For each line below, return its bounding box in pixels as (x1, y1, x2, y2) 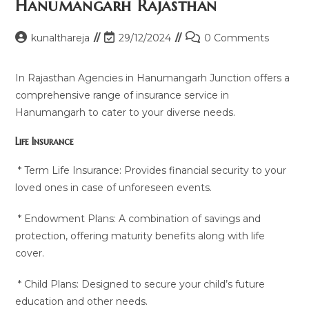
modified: (103, 60, 150, 72)
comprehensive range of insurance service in (15, 89, 230, 101)
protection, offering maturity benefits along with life (15, 230, 266, 242)
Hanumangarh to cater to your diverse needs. (15, 106, 236, 119)
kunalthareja (31, 32, 90, 44)
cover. (15, 247, 45, 259)
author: (14, 46, 49, 58)
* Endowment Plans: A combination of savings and (15, 212, 261, 225)
